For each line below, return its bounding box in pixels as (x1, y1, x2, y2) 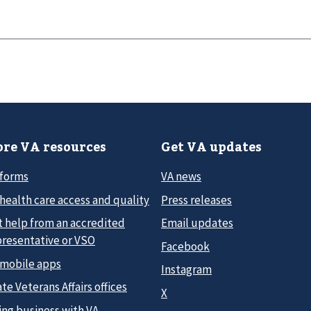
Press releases (161, 192, 232, 208)
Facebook (161, 238, 210, 254)
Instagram (161, 262, 212, 278)
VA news (161, 169, 201, 185)
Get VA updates (161, 138, 262, 155)
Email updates (161, 215, 233, 231)
